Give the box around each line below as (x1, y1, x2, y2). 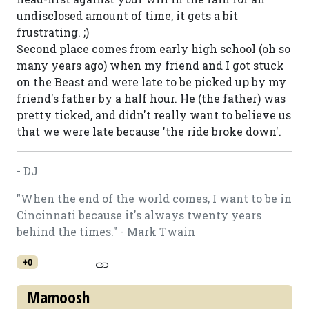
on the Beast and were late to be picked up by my (17, 74, 286, 89)
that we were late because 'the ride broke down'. (17, 124, 281, 139)
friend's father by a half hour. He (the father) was (17, 91, 286, 106)
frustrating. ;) (17, 25, 89, 39)
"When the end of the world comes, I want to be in (17, 191, 292, 206)
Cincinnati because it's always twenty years (17, 208, 261, 222)
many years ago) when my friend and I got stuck (17, 58, 284, 72)
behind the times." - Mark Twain (17, 224, 195, 239)
